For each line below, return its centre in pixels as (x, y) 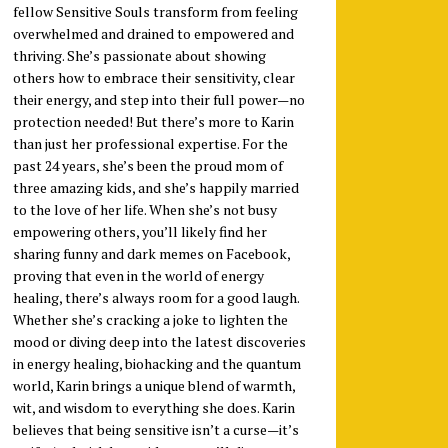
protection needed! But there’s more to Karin (153, 121)
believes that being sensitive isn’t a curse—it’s (155, 429)
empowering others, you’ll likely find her (139, 231)
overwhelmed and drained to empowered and (153, 33)
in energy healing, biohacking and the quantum (156, 363)
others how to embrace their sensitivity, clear (153, 77)
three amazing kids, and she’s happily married (155, 187)
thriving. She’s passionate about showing (139, 55)
